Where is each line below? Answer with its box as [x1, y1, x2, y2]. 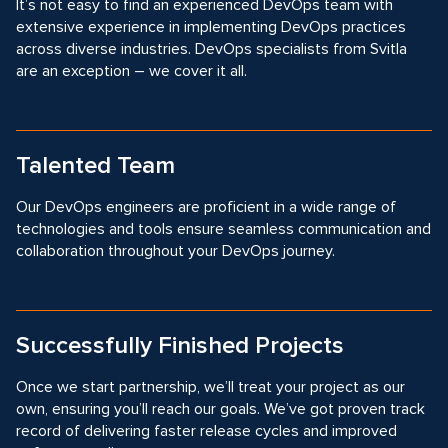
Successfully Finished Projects [16, 331, 344, 360]
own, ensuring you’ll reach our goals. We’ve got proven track [16, 399, 425, 419]
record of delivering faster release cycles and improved [16, 421, 397, 441]
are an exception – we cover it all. [16, 61, 247, 81]
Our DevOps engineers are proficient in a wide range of [16, 197, 396, 217]
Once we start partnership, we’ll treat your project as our [16, 377, 405, 397]
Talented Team [16, 151, 175, 180]
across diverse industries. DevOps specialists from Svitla [16, 39, 407, 59]
